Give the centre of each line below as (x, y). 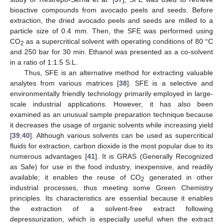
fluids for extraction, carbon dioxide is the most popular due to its (111, 146)
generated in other (179, 177)
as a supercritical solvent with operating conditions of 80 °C (118, 41)
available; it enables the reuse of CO (76, 177)
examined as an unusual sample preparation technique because (111, 114)
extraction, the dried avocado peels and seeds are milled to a (111, 20)
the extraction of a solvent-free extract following (111, 208)
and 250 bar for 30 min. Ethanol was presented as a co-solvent (111, 52)
